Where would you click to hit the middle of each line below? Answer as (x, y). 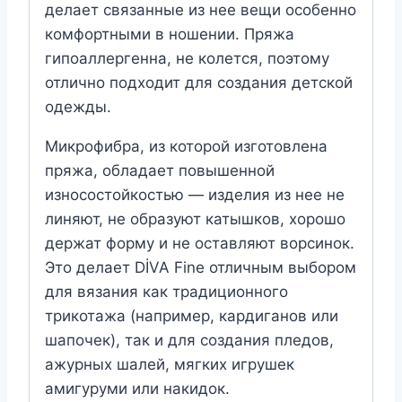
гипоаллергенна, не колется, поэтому (187, 58)
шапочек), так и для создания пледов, (189, 340)
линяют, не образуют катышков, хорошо (195, 218)
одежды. (78, 106)
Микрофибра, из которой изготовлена (186, 146)
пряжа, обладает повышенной (160, 170)
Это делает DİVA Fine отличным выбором (201, 267)
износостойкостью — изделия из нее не (195, 194)
